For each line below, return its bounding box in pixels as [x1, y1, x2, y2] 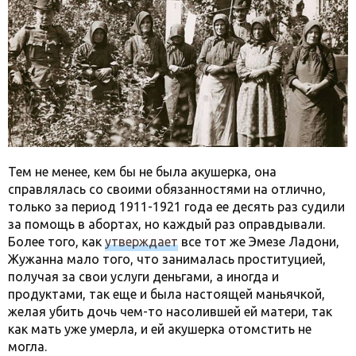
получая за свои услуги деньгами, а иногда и [8, 269, 279, 284]
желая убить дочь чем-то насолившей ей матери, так [8, 304, 332, 319]
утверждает [105, 234, 178, 249]
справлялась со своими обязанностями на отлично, [8, 182, 326, 196]
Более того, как [8, 234, 105, 249]
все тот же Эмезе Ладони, [178, 234, 339, 249]
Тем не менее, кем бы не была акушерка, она [8, 164, 277, 179]
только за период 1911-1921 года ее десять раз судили [8, 199, 345, 214]
